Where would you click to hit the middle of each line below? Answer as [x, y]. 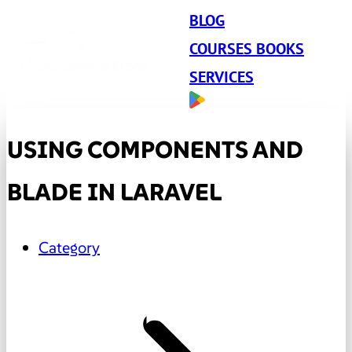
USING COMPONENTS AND [155, 150]
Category [69, 247]
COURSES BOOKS [247, 49]
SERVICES [222, 77]
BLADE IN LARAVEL [114, 192]
